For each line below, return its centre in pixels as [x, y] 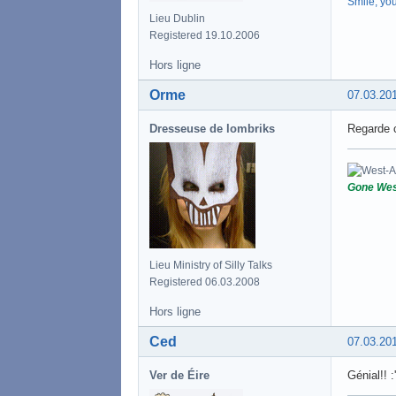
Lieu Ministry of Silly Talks [211, 265]
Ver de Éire [179, 375]
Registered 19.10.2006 [205, 35]
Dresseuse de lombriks [212, 128]
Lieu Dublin [177, 18]
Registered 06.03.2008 [205, 282]
